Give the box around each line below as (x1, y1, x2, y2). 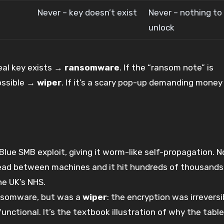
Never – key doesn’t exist (37, 7, 137, 17)
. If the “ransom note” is (119, 62, 213, 72)
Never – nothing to (148, 7, 222, 17)
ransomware (64, 62, 119, 72)
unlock (148, 22, 175, 32)
